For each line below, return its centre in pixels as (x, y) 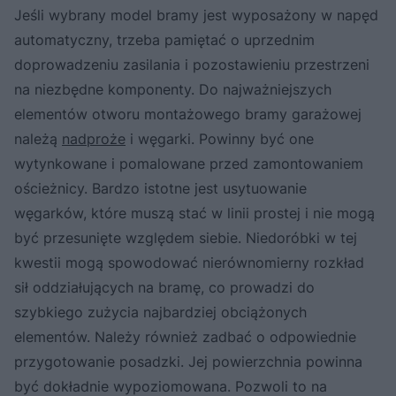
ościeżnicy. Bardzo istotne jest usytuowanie (160, 188)
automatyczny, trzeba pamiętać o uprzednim (164, 39)
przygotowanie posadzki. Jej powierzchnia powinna (188, 361)
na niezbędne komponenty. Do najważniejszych (173, 89)
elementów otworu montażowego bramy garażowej (188, 114)
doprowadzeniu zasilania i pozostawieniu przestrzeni (192, 64)
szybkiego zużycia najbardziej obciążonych (160, 312)
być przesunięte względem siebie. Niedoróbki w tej (186, 237)
